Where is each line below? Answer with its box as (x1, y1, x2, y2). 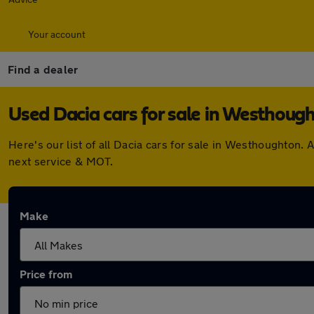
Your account (28, 28, 86, 40)
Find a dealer (8, 62, 78, 76)
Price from (20, 267, 72, 280)
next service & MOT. (8, 154, 114, 168)
